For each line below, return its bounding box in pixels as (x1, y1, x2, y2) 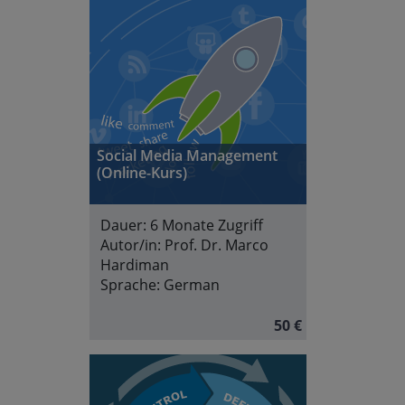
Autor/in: (100, 235, 161, 256)
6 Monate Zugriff (150, 215, 263, 236)
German (164, 275, 220, 296)
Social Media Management (97, 146, 278, 166)
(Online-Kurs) (97, 163, 187, 184)
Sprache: (100, 275, 160, 296)
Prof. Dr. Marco (165, 235, 268, 256)
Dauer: (100, 215, 146, 236)
